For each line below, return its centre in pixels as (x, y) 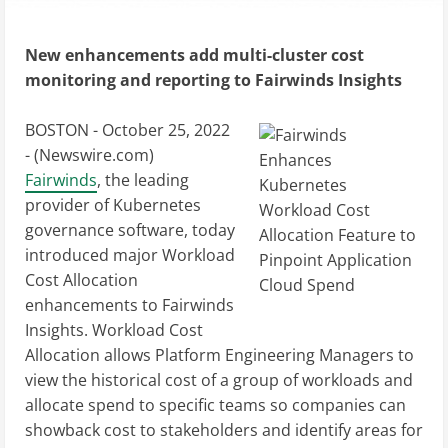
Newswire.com (94, 155)
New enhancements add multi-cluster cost (194, 55)
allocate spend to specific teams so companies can (215, 405)
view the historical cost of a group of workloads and (219, 380)
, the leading (143, 180)
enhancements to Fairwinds (129, 305)
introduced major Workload (130, 255)
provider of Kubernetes (113, 205)
